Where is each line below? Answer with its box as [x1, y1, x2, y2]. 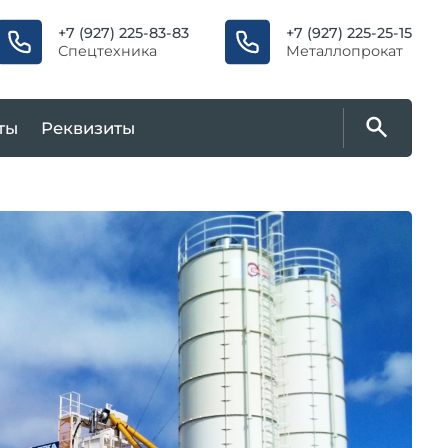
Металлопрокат [286, 42, 403, 61]
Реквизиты [41, 117, 136, 138]
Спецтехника [57, 42, 157, 61]
